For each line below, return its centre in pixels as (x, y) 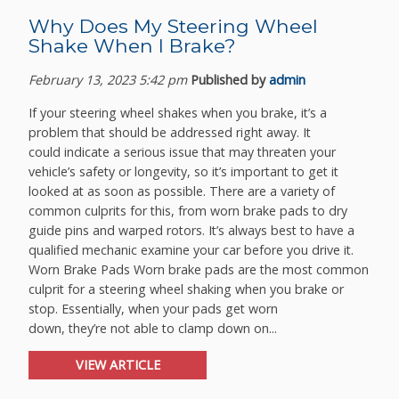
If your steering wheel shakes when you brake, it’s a (178, 112)
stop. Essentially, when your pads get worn (154, 308)
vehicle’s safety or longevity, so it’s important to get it (184, 171)
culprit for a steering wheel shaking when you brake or (187, 289)
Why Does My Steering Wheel (174, 25)
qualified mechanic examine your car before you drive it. (191, 249)
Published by (230, 80)
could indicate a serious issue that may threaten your (183, 151)
